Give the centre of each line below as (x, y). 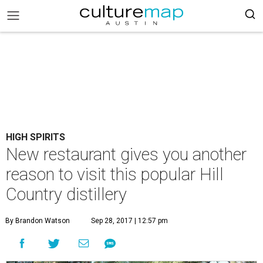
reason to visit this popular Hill (115, 174)
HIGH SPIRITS (36, 137)
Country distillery (66, 194)
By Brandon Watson (38, 221)
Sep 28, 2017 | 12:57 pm (129, 221)
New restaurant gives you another (126, 154)
